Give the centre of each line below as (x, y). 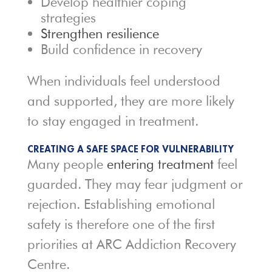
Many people (67, 164)
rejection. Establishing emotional (121, 204)
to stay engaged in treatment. (113, 121)
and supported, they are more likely (131, 101)
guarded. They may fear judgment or (135, 184)
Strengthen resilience (100, 34)
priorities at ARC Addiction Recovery (131, 244)
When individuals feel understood (124, 81)
